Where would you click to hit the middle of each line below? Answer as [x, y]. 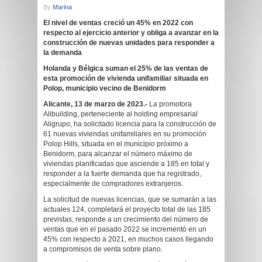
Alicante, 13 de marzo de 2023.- [96, 104]
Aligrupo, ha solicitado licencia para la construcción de [130, 124]
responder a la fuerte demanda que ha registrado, [122, 174]
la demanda [63, 53]
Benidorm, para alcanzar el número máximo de [118, 154]
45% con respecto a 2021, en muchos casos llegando [128, 239]
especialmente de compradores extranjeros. [113, 184]
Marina [62, 7]
